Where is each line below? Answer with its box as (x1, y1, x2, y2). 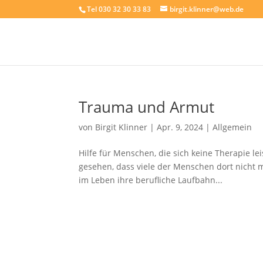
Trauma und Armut (79, 96, 215, 117)
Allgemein (213, 122, 252, 133)
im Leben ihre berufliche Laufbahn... (79, 174, 223, 186)
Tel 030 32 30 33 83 (87, 4, 151, 14)
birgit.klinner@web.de (170, 4, 244, 14)
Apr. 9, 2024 (157, 122, 204, 133)
